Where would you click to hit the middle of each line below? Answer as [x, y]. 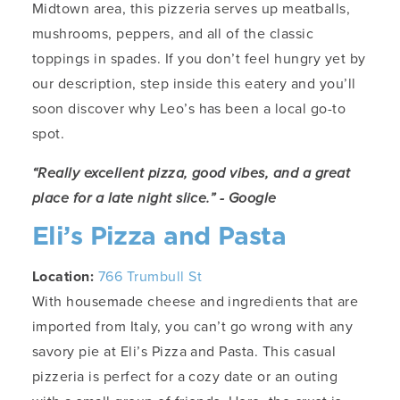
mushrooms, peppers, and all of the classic [173, 34]
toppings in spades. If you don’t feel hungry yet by [199, 59]
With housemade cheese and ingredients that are [196, 302]
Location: [65, 277]
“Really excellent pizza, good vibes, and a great [192, 173]
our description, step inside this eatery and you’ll [194, 84]
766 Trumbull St [150, 277]
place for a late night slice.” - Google [154, 198]
